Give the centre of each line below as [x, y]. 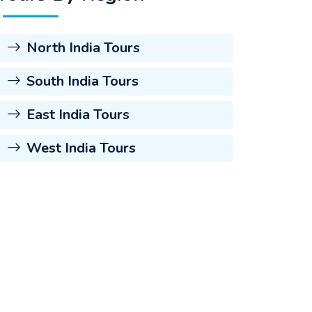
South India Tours [83, 81]
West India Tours [81, 148]
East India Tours [78, 115]
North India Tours [83, 48]
